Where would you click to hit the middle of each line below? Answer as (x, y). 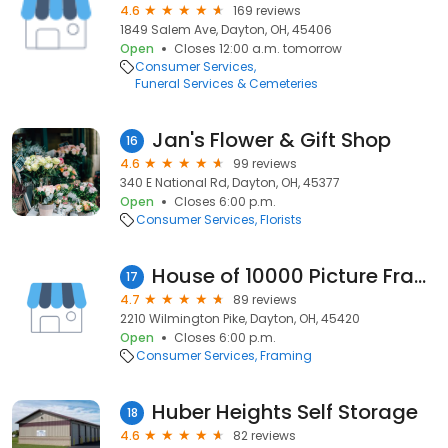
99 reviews (265, 163)
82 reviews (264, 435)
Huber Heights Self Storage (285, 412)
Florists (281, 219)
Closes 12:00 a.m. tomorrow (258, 48)
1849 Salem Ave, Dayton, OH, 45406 (226, 29)
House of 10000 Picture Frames (420, 276)
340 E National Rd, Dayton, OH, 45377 (230, 182)
